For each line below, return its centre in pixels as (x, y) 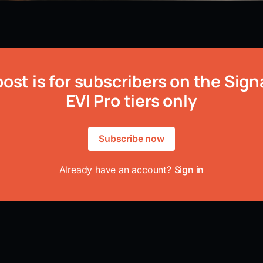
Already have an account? (117, 169)
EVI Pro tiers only (131, 100)
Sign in (189, 169)
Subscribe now (131, 138)
